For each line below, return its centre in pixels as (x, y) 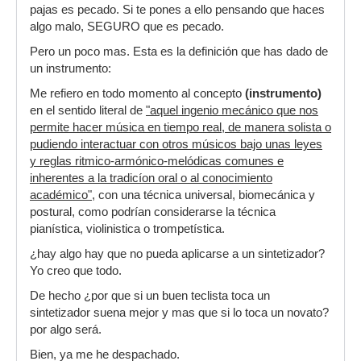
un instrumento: (71, 68)
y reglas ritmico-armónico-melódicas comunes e (157, 161)
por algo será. (66, 330)
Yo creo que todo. (76, 271)
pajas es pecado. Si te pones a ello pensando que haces (177, 10)
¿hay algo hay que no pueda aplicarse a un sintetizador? (177, 254)
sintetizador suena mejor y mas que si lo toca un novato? (179, 313)
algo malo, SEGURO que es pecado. (127, 27)
